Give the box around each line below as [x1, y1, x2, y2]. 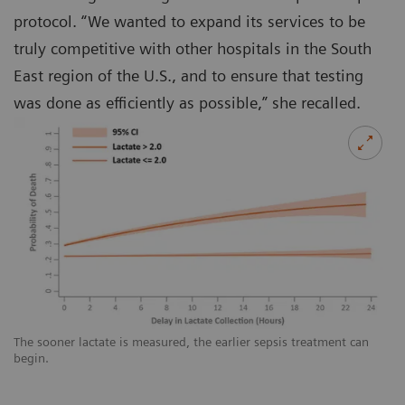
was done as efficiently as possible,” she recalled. [14, 93, 361, 113]
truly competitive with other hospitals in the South [14, 39, 372, 59]
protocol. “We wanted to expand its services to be [14, 12, 365, 32]
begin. [14, 351, 49, 366]
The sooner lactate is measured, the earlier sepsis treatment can [14, 334, 369, 350]
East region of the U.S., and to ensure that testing [14, 66, 363, 86]
